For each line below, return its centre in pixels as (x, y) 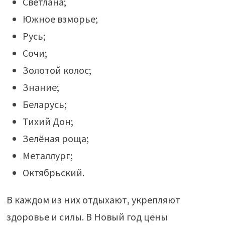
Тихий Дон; (48, 121)
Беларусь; (44, 104)
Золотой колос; (57, 70)
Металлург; (47, 155)
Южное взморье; (60, 19)
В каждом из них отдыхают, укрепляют (93, 200)
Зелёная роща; (55, 138)
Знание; (41, 87)
